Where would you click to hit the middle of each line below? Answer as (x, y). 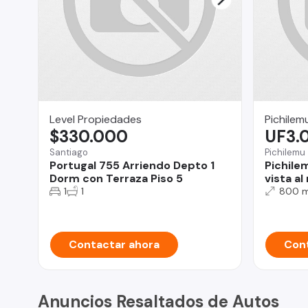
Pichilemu (285, 152)
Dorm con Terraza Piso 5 (116, 178)
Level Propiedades (96, 119)
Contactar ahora (114, 244)
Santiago (69, 152)
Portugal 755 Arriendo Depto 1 (132, 165)
